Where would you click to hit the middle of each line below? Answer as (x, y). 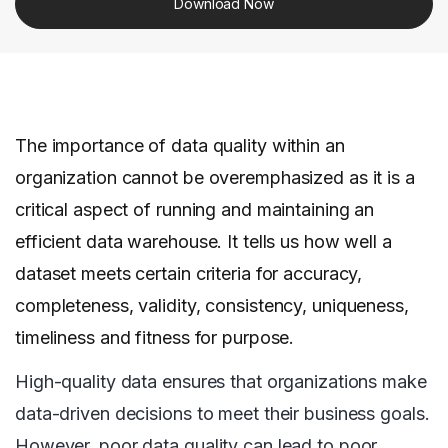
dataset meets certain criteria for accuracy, (189, 274)
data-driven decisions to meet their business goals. (222, 414)
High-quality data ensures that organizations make (221, 382)
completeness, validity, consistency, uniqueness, (212, 306)
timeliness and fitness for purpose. (157, 338)
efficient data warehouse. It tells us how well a (203, 242)
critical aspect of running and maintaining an (195, 210)
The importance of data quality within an (180, 146)
